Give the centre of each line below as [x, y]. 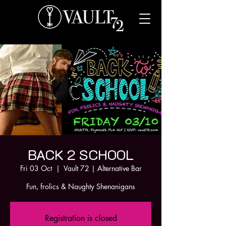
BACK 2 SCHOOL [81, 154]
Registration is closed [81, 218]
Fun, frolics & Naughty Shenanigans [81, 186]
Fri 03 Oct [36, 168]
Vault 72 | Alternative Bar [102, 168]
